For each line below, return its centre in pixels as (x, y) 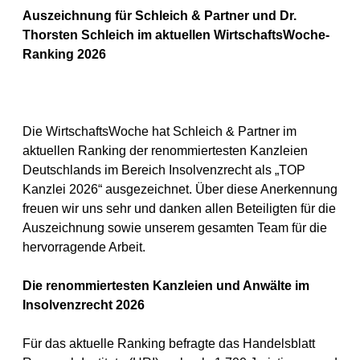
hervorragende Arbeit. (84, 247)
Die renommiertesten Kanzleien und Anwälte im (166, 286)
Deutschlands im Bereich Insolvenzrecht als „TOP (164, 170)
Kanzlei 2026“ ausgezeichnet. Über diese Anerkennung (180, 189)
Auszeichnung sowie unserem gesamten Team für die (175, 228)
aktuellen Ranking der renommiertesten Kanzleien (165, 151)
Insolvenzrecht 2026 (84, 305)
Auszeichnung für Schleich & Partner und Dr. (160, 16)
